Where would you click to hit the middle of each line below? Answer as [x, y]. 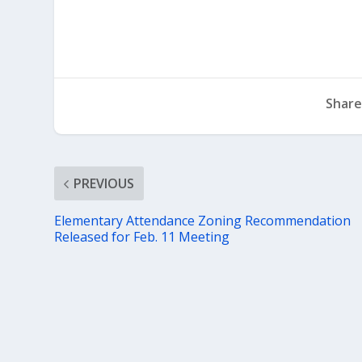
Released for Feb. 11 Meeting [142, 237]
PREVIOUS [104, 183]
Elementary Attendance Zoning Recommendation [203, 221]
